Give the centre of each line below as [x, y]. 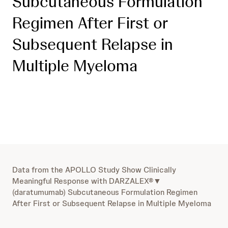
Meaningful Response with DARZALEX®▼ [87, 181]
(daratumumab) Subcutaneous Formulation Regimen [105, 192]
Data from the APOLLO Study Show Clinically [94, 170]
